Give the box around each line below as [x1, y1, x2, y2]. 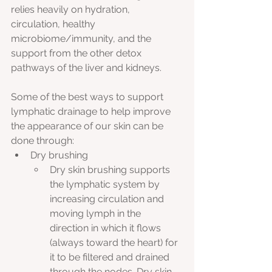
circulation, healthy [11, 18, 98, 30]
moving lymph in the [50, 208, 143, 220]
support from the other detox [11, 47, 144, 59]
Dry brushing [30, 149, 88, 161]
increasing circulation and [50, 193, 166, 205]
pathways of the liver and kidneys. [11, 62, 164, 74]
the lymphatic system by [50, 178, 162, 191]
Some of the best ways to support [11, 91, 166, 103]
